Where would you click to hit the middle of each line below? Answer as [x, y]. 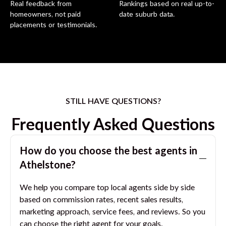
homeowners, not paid [45, 15]
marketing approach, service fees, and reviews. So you [112, 212]
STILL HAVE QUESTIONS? [113, 102]
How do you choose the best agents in [108, 152]
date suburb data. [147, 15]
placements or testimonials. [53, 25]
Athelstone [45, 166]
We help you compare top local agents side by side [107, 188]
